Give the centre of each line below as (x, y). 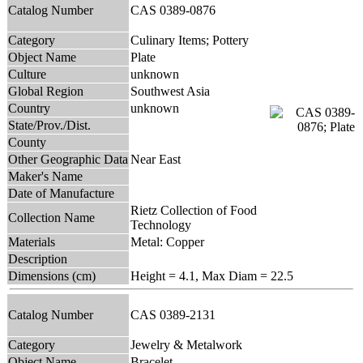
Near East (156, 159)
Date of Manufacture (61, 193)
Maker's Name (45, 176)
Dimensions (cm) (52, 275)
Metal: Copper (167, 241)
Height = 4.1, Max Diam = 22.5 (212, 275)
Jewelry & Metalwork (186, 344)
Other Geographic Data (68, 159)
